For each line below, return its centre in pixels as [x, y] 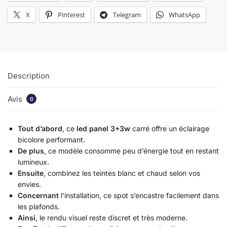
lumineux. [33, 162]
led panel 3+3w [103, 128]
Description [29, 76]
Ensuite [31, 173]
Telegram [127, 15]
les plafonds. [39, 206]
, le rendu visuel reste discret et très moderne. [111, 217]
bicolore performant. [51, 139]
